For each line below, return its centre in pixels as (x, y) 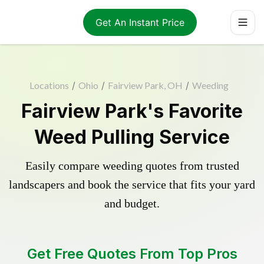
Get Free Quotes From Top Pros (132, 254)
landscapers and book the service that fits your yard (132, 184)
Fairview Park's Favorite (132, 111)
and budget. (132, 203)
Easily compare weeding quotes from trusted (132, 166)
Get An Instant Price (140, 22)
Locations (49, 85)
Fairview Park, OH (145, 85)
